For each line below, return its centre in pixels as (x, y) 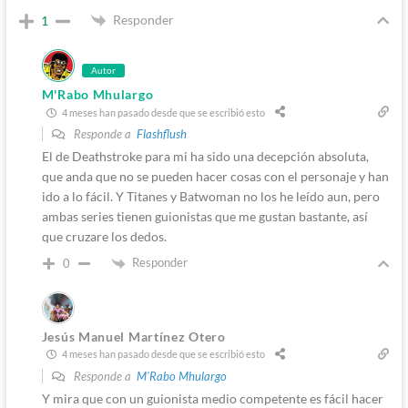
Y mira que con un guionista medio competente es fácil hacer (212, 398)
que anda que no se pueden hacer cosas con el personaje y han (215, 177)
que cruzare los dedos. (104, 237)
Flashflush (161, 134)
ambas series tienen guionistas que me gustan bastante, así (204, 217)
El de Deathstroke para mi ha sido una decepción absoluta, (205, 157)
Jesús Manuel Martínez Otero (133, 336)
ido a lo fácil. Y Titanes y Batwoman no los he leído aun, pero (210, 197)
